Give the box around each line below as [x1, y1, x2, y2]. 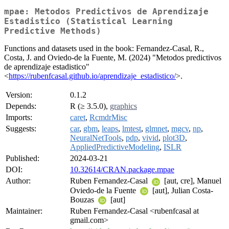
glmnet [145, 124, 167, 133]
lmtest [122, 124, 141, 133]
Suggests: [6, 124, 36, 133]
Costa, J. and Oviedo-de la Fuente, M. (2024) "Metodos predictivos [4, 53, 221, 62]
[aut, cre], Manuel [162, 176, 221, 186]
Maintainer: [6, 207, 42, 216]
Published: [6, 154, 39, 163]
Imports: [6, 113, 32, 122]
